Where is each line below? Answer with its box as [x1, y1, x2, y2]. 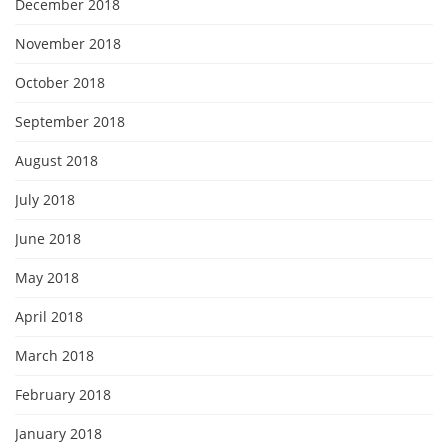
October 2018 [15, 72, 105, 92]
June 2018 [15, 228, 81, 248]
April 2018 [15, 306, 83, 326]
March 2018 [15, 345, 94, 365]
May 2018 [15, 267, 79, 287]
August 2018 [15, 150, 98, 170]
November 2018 [15, 33, 121, 53]
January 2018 [15, 423, 102, 443]
